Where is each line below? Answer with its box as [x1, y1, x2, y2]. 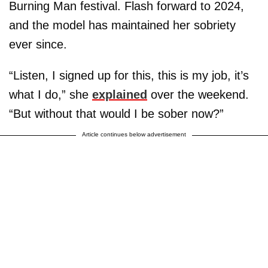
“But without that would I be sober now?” [9, 106, 224, 120]
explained [92, 87, 147, 101]
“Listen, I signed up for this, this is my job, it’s [9, 68, 249, 82]
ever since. [9, 37, 67, 51]
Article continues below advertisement [82, 130, 186, 138]
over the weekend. [147, 87, 249, 101]
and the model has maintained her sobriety [9, 18, 236, 32]
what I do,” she [9, 87, 92, 101]
